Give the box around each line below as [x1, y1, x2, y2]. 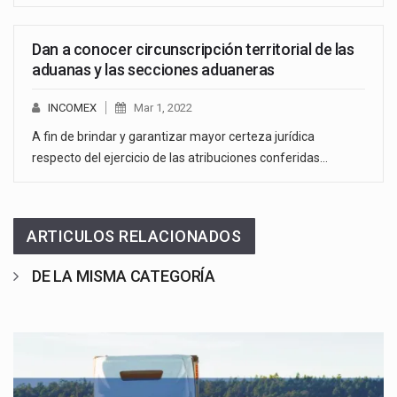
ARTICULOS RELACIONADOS [27, 226, 242, 245]
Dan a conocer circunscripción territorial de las [32, 39, 354, 58]
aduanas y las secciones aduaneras [32, 59, 276, 79]
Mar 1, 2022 [134, 100, 192, 114]
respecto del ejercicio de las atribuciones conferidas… [32, 150, 328, 165]
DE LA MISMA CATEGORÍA [31, 266, 216, 285]
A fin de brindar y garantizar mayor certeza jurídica [32, 128, 315, 144]
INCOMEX [48, 100, 97, 114]
